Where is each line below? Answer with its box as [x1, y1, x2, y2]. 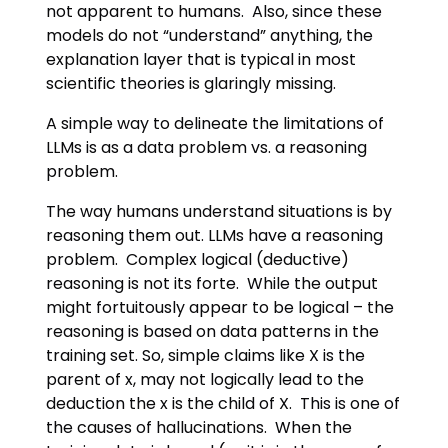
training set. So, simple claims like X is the [46, 344, 366, 368]
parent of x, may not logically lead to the [46, 368, 365, 392]
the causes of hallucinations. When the [46, 416, 353, 440]
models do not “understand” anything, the [46, 24, 374, 48]
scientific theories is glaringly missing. [46, 72, 337, 96]
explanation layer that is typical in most [46, 48, 357, 72]
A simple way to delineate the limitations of [46, 112, 385, 136]
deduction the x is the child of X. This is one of [46, 392, 401, 416]
